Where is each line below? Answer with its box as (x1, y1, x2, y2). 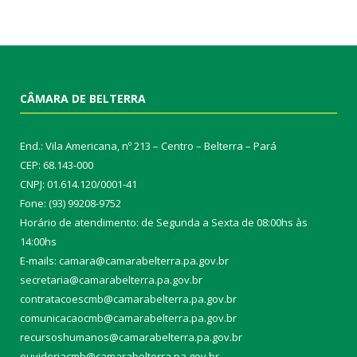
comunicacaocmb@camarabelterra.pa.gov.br (20, 310, 237, 325)
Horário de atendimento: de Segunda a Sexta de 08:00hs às (20, 214, 308, 229)
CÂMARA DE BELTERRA (20, 90, 146, 106)
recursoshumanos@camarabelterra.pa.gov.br (20, 329, 242, 344)
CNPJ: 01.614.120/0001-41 (20, 176, 137, 191)
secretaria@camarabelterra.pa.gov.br (20, 272, 202, 287)
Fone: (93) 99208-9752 (20, 195, 121, 210)
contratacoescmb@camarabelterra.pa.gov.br (20, 291, 237, 306)
